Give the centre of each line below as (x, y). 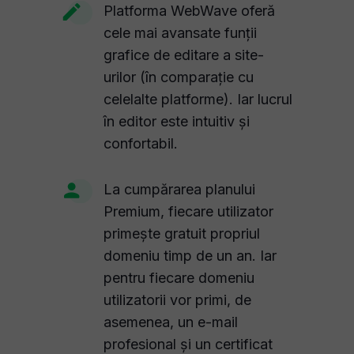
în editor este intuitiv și (177, 121)
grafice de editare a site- (184, 55)
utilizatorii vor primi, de (177, 300)
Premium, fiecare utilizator (188, 211)
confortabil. (141, 143)
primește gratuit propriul (182, 233)
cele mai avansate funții (180, 33)
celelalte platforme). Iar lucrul (198, 99)
